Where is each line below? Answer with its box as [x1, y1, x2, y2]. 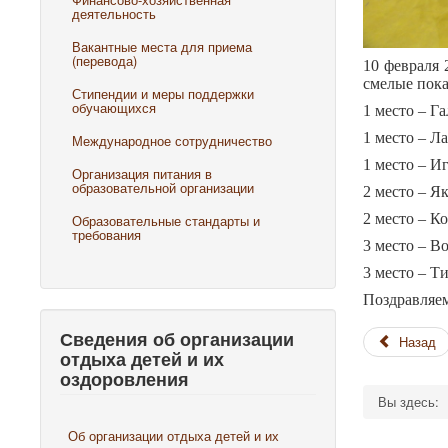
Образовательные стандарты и [72, 211, 260, 230]
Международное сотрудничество [72, 131, 272, 150]
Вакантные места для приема [72, 37, 252, 56]
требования [72, 225, 141, 244]
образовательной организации [72, 178, 254, 197]
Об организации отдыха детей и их [68, 426, 279, 445]
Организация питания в [72, 164, 212, 183]
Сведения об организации [60, 327, 294, 351]
